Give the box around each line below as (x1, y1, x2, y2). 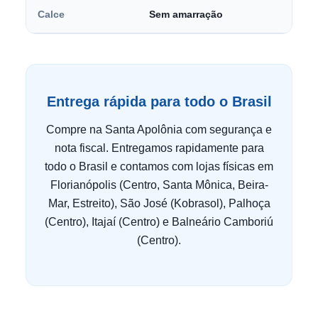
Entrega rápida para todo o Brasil (46, 94, 272, 109)
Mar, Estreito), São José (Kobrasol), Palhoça (48, 197, 270, 209)
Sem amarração (149, 9, 223, 20)
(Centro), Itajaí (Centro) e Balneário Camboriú (45, 216, 273, 228)
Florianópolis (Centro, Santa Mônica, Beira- (50, 179, 268, 191)
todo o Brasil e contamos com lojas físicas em (45, 160, 273, 172)
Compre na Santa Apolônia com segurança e (46, 124, 272, 136)
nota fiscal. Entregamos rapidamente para (54, 142, 264, 154)
